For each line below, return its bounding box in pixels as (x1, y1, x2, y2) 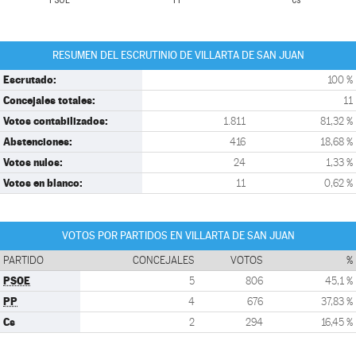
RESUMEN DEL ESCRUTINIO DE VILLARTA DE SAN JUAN (52, 49, 304, 61)
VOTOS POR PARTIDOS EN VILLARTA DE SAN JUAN (61, 230, 295, 242)
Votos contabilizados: (3, 114, 108, 127)
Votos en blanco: (3, 176, 83, 189)
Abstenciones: (3, 135, 72, 148)
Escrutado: (3, 73, 56, 86)
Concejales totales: (3, 94, 95, 106)
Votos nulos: (3, 156, 63, 168)
